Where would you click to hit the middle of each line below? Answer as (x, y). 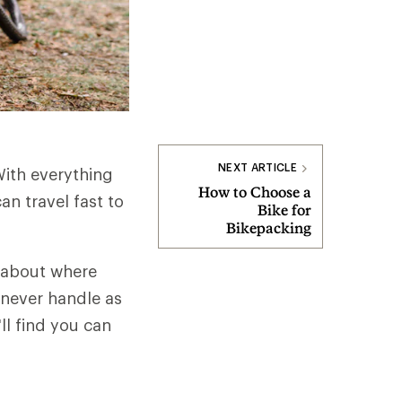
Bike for (284, 210)
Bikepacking (269, 227)
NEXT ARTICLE (258, 167)
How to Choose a (255, 192)
